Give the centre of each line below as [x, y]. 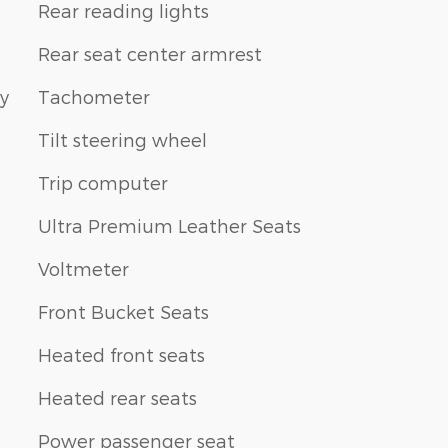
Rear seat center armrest [150, 53]
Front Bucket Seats [123, 311]
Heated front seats [121, 354]
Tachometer [94, 96]
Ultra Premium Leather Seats [169, 225]
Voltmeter [83, 268]
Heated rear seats [117, 397]
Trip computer [103, 182]
